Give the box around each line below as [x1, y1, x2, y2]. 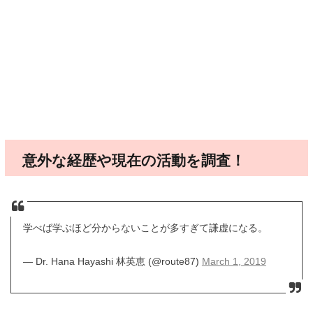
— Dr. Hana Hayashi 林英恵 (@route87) [22, 256, 202, 268]
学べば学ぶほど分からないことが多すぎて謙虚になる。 [22, 222, 268, 234]
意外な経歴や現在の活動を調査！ [22, 152, 245, 168]
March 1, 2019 [201, 256, 266, 268]
